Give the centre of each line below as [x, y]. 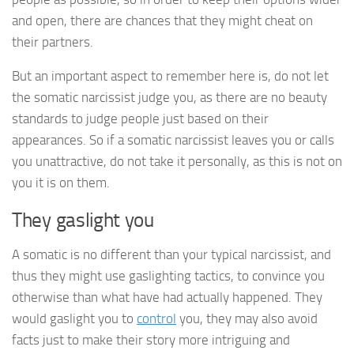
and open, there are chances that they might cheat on [162, 20]
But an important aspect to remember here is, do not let [170, 76]
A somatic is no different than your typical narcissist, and [171, 255]
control [156, 319]
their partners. [53, 41]
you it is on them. [61, 183]
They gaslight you [83, 220]
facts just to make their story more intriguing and [151, 340]
